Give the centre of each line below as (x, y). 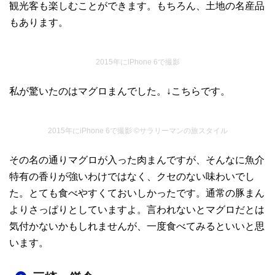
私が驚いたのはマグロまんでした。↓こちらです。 (120, 91)
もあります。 (39, 23)
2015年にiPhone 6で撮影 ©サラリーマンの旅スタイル (137, 131)
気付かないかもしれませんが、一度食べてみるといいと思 (137, 227)
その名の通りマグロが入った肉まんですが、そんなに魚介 (137, 160)
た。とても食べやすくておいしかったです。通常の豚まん (137, 193)
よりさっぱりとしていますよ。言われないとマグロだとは (137, 210)
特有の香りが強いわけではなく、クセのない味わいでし (132, 177)
